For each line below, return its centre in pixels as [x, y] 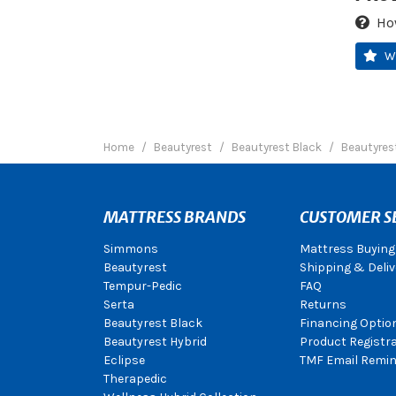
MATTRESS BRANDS [175, 217]
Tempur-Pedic [143, 286]
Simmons [131, 249]
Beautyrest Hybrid [155, 342]
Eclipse [124, 360]
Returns [323, 305]
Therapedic [135, 379]
